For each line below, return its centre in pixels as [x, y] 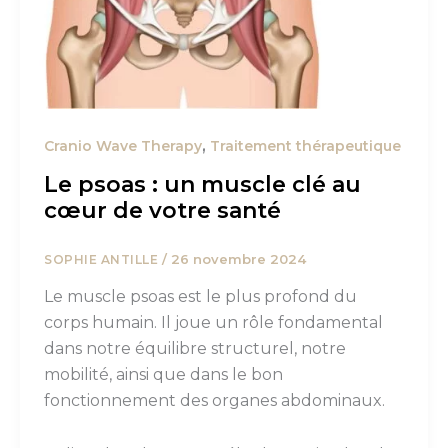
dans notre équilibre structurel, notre [195, 348]
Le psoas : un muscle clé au [202, 185]
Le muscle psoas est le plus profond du [200, 296]
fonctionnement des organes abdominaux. [214, 400]
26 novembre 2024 [238, 259]
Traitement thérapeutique [305, 146]
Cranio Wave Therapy [123, 146]
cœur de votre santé [162, 211]
